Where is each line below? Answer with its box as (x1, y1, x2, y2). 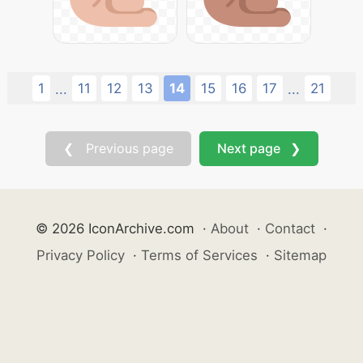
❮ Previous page (62, 140, 173, 156)
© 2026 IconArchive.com (36, 220, 194, 237)
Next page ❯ (216, 140, 301, 156)
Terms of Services (141, 247, 258, 263)
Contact (265, 220, 315, 237)
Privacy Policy (36, 247, 125, 263)
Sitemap (274, 247, 327, 263)
